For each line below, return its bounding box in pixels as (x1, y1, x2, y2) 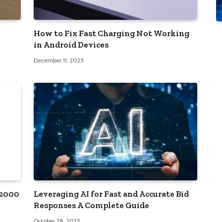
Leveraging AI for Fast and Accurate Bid (34, 188, 189, 199)
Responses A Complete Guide (34, 200, 149, 210)
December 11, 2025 (34, 56, 84, 64)
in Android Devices (34, 40, 109, 50)
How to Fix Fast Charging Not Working (34, 28, 189, 39)
